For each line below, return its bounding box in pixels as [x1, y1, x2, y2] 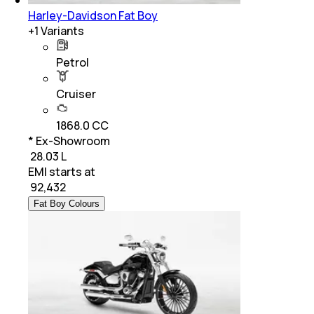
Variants [39, 23, 84, 39]
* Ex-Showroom [28, 133, 110, 149]
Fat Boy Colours [34, 198, 100, 210]
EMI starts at [28, 164, 95, 180]
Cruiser [56, 86, 96, 102]
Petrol [56, 55, 89, 71]
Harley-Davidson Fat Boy [28, 8, 158, 24]
